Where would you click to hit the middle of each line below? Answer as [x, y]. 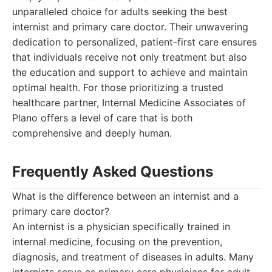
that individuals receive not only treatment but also [130, 57]
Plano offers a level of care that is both [102, 118]
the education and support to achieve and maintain [130, 72]
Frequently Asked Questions [113, 172]
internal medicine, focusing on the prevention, [117, 242]
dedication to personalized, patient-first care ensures [134, 42]
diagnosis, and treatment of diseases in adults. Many [133, 257]
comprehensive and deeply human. [92, 133]
